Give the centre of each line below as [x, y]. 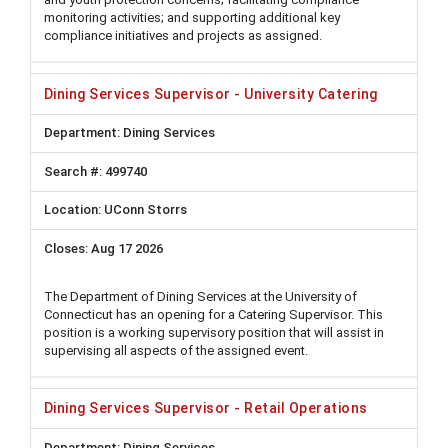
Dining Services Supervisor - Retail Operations [206, 408]
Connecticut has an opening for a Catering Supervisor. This [213, 314]
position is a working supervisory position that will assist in [214, 332]
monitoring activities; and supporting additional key [192, 17]
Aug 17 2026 [127, 248]
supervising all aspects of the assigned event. [176, 350]
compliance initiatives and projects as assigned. [183, 35]
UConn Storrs [145, 210]
